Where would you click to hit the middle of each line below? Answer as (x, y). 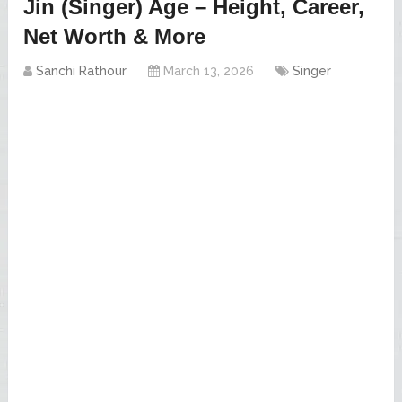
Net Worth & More (115, 36)
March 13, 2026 (209, 70)
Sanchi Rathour (82, 70)
